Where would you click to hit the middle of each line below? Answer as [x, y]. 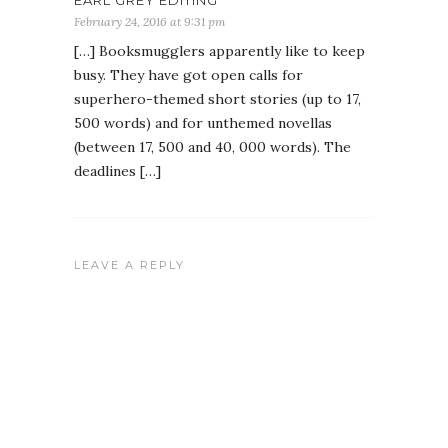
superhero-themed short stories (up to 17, [217, 99]
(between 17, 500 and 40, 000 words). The [212, 147]
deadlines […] [117, 171]
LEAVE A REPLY [129, 265]
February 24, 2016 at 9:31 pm [150, 22]
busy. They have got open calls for [188, 75]
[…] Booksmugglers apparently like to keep [219, 51]
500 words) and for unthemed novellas [203, 123]
